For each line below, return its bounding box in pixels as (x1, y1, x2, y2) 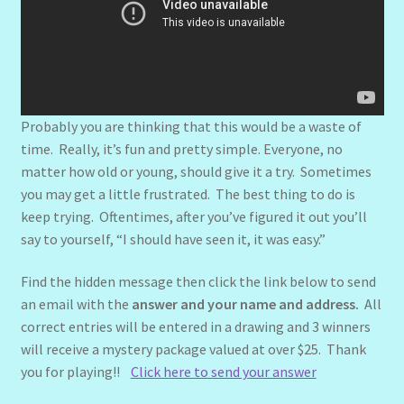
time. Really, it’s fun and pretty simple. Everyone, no (20, 139, 343, 158)
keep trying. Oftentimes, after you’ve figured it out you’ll (20, 207, 367, 225)
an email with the (20, 295, 132, 314)
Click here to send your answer (130, 363, 317, 381)
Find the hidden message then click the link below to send (20, 272, 376, 291)
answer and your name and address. (131, 295, 359, 314)
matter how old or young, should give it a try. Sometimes (20, 161, 372, 180)
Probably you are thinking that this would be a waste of (20, 116, 362, 135)
